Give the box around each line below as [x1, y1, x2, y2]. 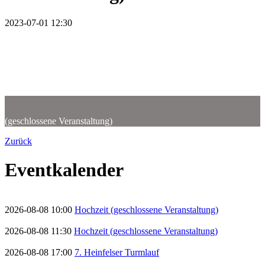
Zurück [5, 135, 32, 146]
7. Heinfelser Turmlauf [75, 247, 159, 257]
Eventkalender [5, 159, 124, 181]
